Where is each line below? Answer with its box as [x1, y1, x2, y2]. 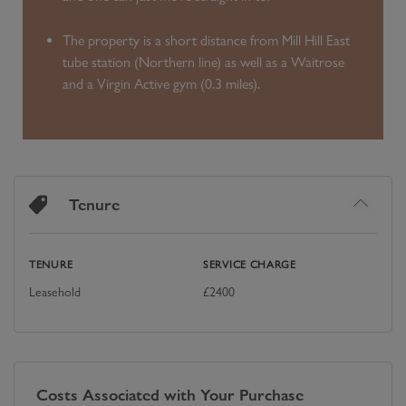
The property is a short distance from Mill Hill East [63, 31, 350, 49]
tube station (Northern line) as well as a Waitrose [63, 53, 344, 71]
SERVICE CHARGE [203, 257, 296, 271]
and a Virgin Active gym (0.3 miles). [63, 74, 260, 92]
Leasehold [29, 283, 81, 300]
